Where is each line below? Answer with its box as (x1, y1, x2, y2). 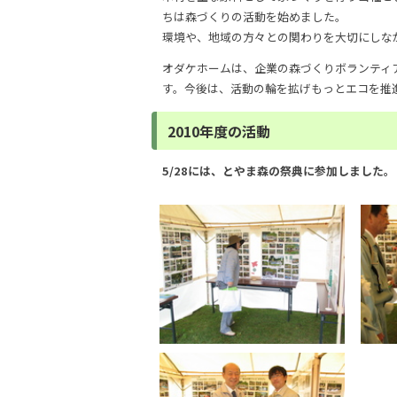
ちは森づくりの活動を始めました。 (162, 8, 346, 25)
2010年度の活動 (167, 120, 270, 142)
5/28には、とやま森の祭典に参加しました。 (162, 162, 395, 180)
